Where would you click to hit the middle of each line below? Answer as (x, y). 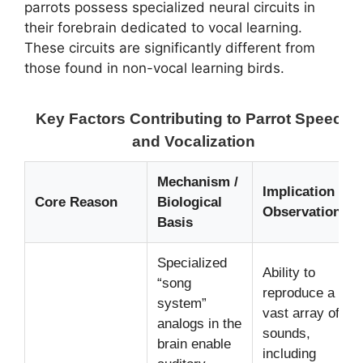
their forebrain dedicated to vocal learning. (163, 28)
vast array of (301, 313)
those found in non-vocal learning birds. (154, 68)
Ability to (289, 272)
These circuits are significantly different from (170, 48)
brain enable (194, 344)
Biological (190, 202)
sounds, (286, 333)
